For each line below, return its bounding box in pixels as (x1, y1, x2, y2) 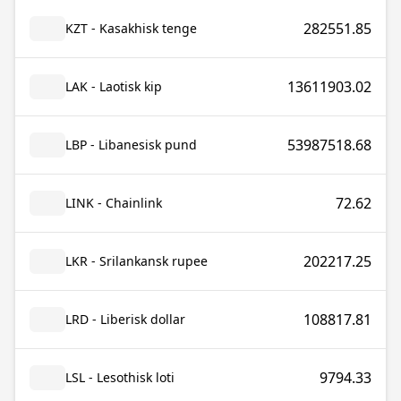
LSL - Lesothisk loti (65, 369, 175, 386)
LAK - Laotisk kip (65, 78, 162, 95)
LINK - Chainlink (65, 194, 162, 211)
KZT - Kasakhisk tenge (65, 20, 197, 37)
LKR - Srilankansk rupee (65, 252, 208, 269)
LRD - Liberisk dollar (65, 311, 185, 328)
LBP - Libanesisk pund (65, 136, 197, 153)
